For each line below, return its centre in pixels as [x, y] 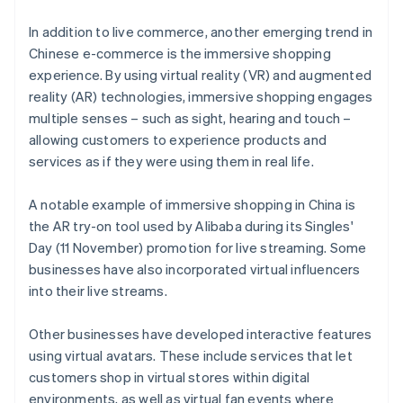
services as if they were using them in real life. [171, 161]
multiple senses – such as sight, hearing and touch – [190, 118]
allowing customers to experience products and [178, 140]
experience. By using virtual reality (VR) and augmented [201, 75]
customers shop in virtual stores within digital [170, 377]
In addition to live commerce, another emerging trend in [201, 32]
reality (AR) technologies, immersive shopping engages [201, 97]
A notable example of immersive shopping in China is [193, 205]
